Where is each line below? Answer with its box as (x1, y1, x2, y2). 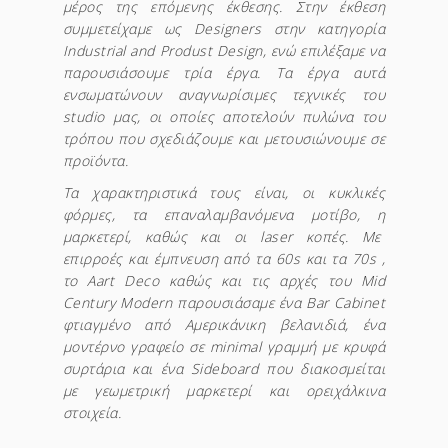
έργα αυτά (307, 63, 386, 83)
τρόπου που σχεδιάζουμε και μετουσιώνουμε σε (62, 129, 386, 149)
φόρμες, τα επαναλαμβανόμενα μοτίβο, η (62, 205, 386, 225)
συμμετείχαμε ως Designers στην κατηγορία (62, 19, 386, 39)
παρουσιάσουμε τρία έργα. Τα (62, 63, 308, 83)
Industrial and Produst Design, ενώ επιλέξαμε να (62, 41, 386, 61)
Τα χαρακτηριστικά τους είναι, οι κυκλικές (62, 183, 386, 203)
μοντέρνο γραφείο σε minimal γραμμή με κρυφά (62, 337, 386, 357)
